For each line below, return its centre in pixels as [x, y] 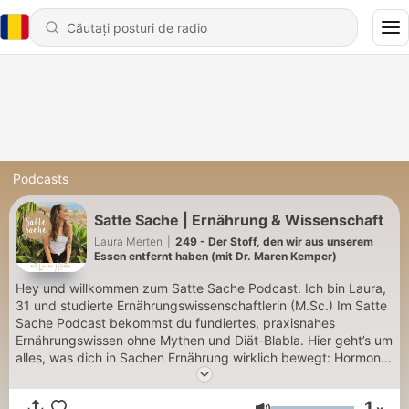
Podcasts [41, 178]
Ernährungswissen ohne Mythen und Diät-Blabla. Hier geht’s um [204, 340]
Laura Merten [128, 241]
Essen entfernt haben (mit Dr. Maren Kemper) [215, 256]
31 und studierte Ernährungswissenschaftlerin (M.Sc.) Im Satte [201, 305]
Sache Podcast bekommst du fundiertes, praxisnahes [175, 323]
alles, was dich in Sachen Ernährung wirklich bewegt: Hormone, [204, 357]
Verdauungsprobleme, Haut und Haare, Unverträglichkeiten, [194, 375]
